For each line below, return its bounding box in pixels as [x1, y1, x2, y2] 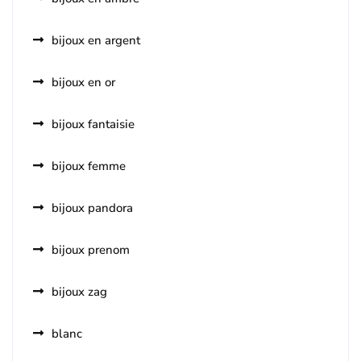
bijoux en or [52, 74, 115, 91]
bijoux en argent [52, 32, 140, 49]
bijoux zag [52, 284, 107, 301]
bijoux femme [52, 158, 126, 175]
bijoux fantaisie [52, 116, 135, 133]
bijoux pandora [52, 200, 133, 217]
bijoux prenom [52, 242, 130, 259]
